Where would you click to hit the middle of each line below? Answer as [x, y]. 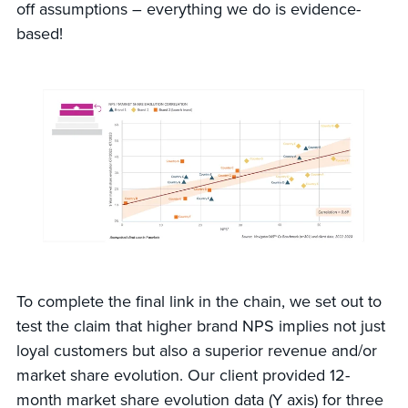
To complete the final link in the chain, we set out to [199, 302]
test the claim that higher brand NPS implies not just [200, 326]
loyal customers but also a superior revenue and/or [196, 351]
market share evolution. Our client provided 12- [183, 376]
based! [41, 34]
